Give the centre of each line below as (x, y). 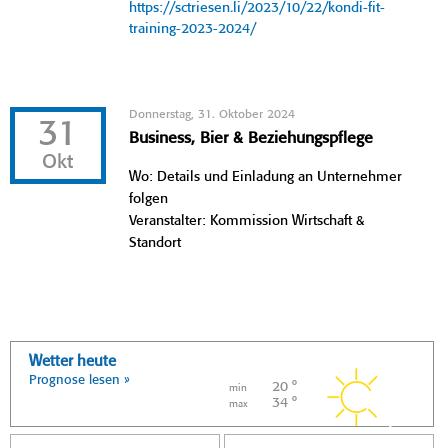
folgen (149, 198)
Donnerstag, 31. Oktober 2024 (212, 114)
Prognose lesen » (79, 380)
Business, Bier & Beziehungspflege (251, 138)
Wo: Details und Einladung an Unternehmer (266, 176)
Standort (155, 242)
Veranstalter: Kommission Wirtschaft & (247, 220)
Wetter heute (72, 361)
